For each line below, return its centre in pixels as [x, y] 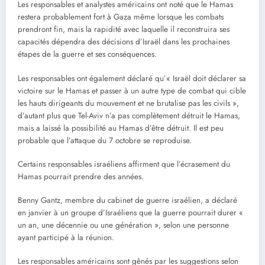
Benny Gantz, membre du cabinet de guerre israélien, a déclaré [127, 200]
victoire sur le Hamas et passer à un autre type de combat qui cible [132, 91]
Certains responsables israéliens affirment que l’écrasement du [124, 164]
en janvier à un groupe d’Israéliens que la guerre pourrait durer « [130, 212]
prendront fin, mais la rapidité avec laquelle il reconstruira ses [124, 30]
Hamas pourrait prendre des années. [81, 176]
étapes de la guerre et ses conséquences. [87, 54]
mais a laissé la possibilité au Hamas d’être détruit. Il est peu [121, 128]
